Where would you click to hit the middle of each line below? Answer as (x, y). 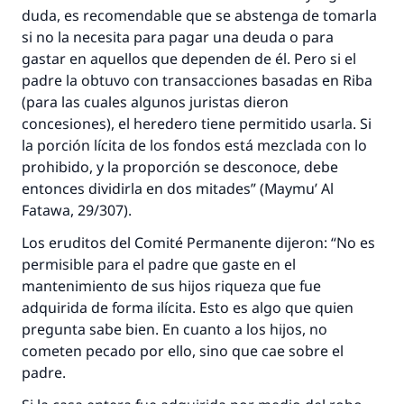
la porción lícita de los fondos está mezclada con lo (194, 145)
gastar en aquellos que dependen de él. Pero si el (189, 59)
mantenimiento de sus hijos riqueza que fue (171, 286)
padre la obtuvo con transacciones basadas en (182, 80)
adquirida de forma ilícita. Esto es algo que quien (188, 308)
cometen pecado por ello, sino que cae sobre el (183, 351)
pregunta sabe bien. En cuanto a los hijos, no (174, 329)
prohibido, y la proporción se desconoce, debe (180, 167)
